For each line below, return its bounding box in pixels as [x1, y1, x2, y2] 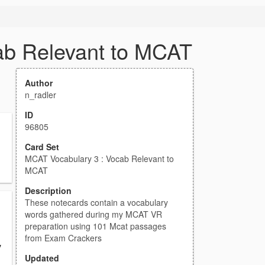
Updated [25, 252, 59, 264]
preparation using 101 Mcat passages [25, 220, 166, 232]
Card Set [25, 141, 59, 153]
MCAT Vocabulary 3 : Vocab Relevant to [25, 153, 174, 164]
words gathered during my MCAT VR [25, 208, 162, 220]
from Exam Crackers [25, 232, 102, 244]
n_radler [25, 89, 56, 101]
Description [25, 185, 72, 196]
